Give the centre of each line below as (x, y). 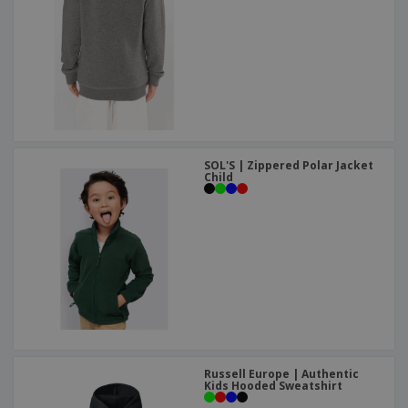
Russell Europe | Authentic (281, 374)
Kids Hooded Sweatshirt (273, 386)
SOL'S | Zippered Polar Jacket (289, 166)
